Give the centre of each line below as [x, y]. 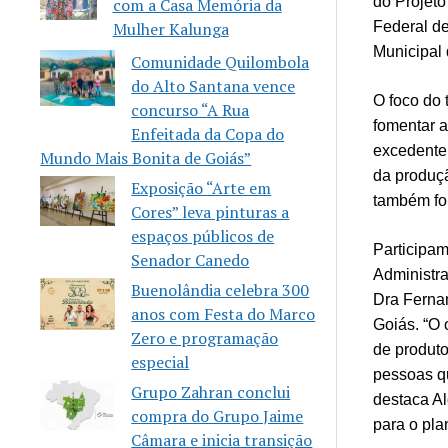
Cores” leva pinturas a [210, 212]
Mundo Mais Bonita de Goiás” [146, 158]
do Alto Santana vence [213, 86]
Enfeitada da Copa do [208, 134]
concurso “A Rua [190, 110]
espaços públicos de [203, 236]
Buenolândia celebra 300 [220, 290]
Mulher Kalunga [170, 29]
